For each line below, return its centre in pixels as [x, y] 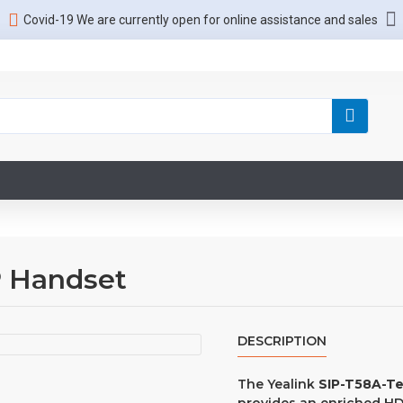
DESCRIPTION [282, 341]
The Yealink [278, 384]
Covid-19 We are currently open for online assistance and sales [201, 19]
